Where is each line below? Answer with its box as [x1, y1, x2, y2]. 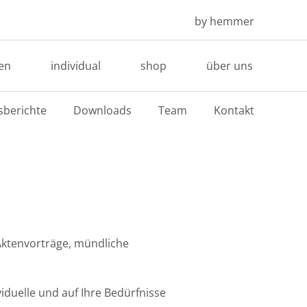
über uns [206, 58, 253, 73]
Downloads [73, 103, 132, 118]
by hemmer [194, 14, 254, 29]
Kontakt [213, 103, 254, 118]
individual [50, 58, 101, 73]
